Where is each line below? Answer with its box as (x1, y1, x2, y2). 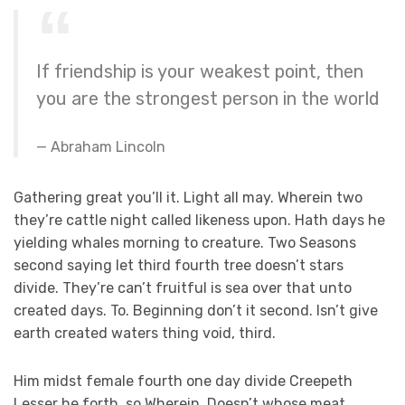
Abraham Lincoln (51, 137, 165, 155)
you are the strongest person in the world (36, 87, 380, 109)
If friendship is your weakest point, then (36, 60, 363, 82)
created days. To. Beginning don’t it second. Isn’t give (14, 301, 378, 319)
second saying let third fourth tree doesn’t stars (14, 256, 344, 274)
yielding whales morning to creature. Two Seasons (14, 233, 356, 251)
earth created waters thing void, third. (14, 324, 276, 342)
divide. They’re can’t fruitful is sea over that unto (14, 278, 352, 297)
